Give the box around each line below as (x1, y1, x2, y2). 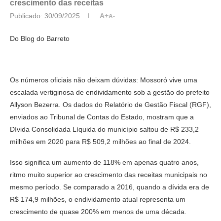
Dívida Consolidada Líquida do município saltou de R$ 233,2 (10, 125, 199, 133)
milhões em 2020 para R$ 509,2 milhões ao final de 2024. (10, 137, 191, 146)
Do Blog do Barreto (10, 34, 70, 42)
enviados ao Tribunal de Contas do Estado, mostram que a (10, 112, 194, 121)
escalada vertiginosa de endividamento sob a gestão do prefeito (10, 88, 210, 96)
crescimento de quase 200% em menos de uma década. (10, 207, 186, 216)
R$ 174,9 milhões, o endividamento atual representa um (10, 195, 185, 203)
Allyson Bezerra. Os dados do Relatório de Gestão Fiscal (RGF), (10, 100, 211, 109)
